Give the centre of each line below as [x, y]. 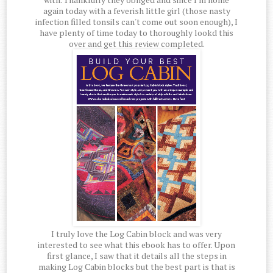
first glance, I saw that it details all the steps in [136, 256]
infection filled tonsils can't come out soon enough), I [136, 22]
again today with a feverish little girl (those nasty [136, 11]
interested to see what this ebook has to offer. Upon [136, 245]
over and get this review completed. [136, 44]
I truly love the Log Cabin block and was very [136, 234]
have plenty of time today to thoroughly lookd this [136, 33]
